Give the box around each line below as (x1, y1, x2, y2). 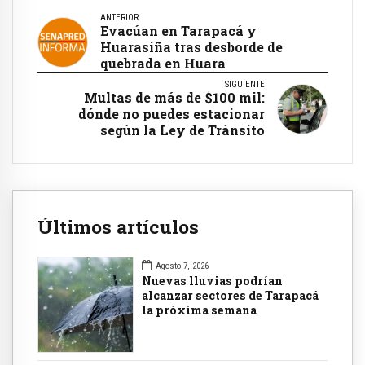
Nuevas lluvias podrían (142, 273, 283, 289)
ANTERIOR (100, 11, 139, 23)
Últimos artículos (37, 213, 199, 239)
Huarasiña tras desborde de (100, 37, 283, 55)
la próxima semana (142, 302, 257, 319)
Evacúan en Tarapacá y (100, 21, 257, 39)
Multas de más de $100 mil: (84, 88, 265, 106)
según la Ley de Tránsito (100, 121, 265, 139)
